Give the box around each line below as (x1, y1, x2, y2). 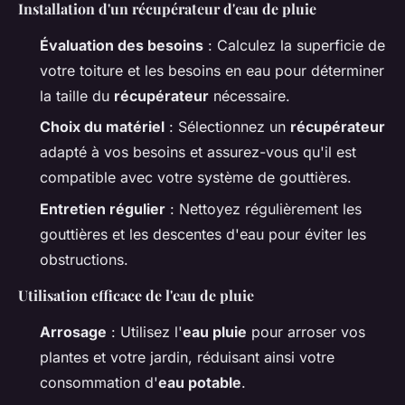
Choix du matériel (40, 118, 165, 137)
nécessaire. (209, 86, 290, 105)
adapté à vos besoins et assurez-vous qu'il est (40, 143, 356, 162)
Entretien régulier (40, 199, 165, 218)
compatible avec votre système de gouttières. (40, 168, 352, 187)
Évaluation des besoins (40, 35, 203, 54)
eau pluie (183, 322, 247, 341)
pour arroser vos (247, 322, 365, 341)
